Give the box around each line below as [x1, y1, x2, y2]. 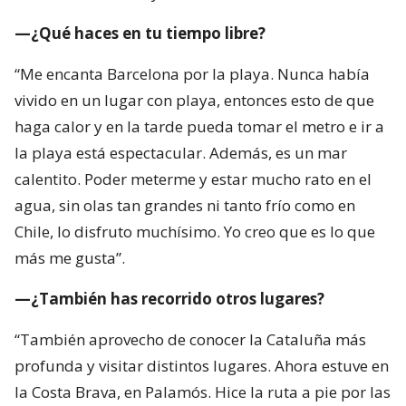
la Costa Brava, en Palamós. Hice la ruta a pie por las [14, 382, 391, 403]
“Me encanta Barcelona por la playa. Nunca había [14, 63, 370, 85]
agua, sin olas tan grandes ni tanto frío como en [14, 195, 355, 217]
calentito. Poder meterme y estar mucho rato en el [14, 169, 372, 190]
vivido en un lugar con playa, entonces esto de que [14, 90, 374, 111]
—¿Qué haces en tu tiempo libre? [14, 23, 266, 44]
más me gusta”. [14, 247, 125, 269]
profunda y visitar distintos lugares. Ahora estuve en [14, 355, 389, 377]
